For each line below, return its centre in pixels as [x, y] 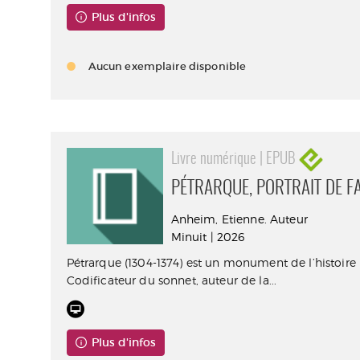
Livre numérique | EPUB [235, 159]
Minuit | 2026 [208, 236]
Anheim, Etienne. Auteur [239, 219]
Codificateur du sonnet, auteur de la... [172, 280]
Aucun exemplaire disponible [167, 66]
